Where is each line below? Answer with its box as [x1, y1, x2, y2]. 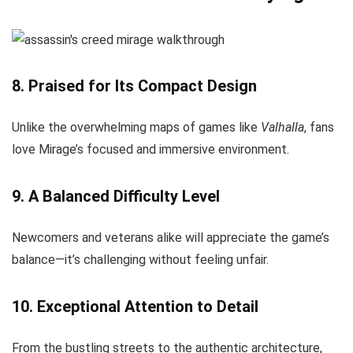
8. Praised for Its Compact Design [12, 76, 257, 96]
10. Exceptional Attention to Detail [12, 297, 258, 317]
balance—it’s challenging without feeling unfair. [12, 252, 269, 268]
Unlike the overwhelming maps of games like [12, 120, 261, 136]
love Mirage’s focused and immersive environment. [12, 142, 289, 158]
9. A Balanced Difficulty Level [12, 187, 220, 206]
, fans [304, 120, 334, 136]
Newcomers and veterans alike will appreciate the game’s [12, 230, 329, 246]
